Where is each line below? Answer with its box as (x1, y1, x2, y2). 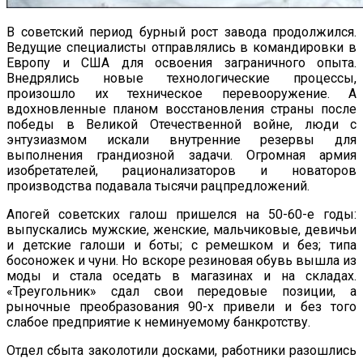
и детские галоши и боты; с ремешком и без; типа (6, 237, 357, 253)
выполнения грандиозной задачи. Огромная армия (6, 147, 357, 163)
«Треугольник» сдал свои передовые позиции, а (6, 283, 357, 299)
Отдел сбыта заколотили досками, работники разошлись (6, 342, 357, 358)
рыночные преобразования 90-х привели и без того (6, 298, 357, 314)
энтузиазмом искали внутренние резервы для (6, 131, 357, 147)
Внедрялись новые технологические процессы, (6, 70, 357, 86)
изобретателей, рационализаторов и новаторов (6, 162, 357, 178)
